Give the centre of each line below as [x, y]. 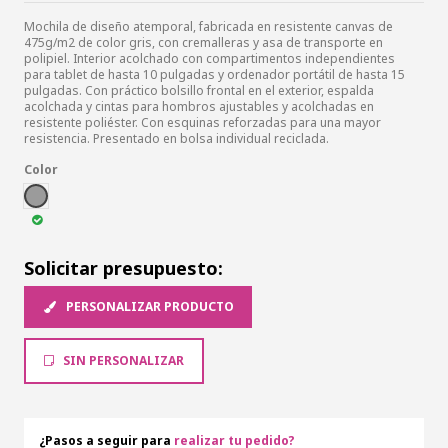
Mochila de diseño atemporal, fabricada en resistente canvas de [208, 26]
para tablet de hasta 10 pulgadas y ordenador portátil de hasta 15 [214, 74]
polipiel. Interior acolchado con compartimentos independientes [209, 58]
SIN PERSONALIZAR [122, 361]
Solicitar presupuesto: [123, 268]
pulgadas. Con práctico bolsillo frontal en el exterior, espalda [199, 90]
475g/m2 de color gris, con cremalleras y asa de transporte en [203, 42]
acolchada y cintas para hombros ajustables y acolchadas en [199, 106]
